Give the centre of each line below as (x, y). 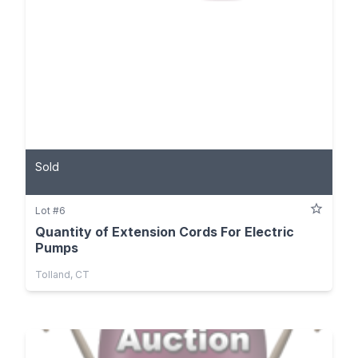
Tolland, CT (62, 275)
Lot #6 (50, 211)
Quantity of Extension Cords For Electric (165, 232)
